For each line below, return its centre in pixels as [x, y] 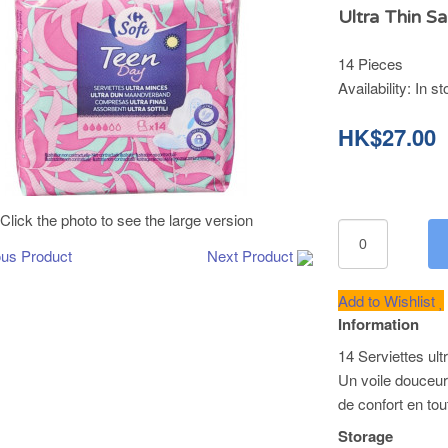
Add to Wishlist [389, 300]
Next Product [250, 255]
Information [379, 324]
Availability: [377, 87]
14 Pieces [371, 63]
